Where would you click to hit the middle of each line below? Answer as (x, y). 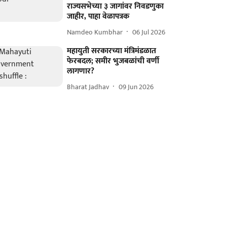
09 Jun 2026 (136, 87)
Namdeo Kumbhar (95, 32)
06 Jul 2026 (149, 32)
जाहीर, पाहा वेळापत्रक (98, 16)
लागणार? (81, 71)
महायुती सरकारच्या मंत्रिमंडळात (112, 51)
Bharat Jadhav (88, 87)
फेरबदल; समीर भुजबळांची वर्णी (113, 61)
